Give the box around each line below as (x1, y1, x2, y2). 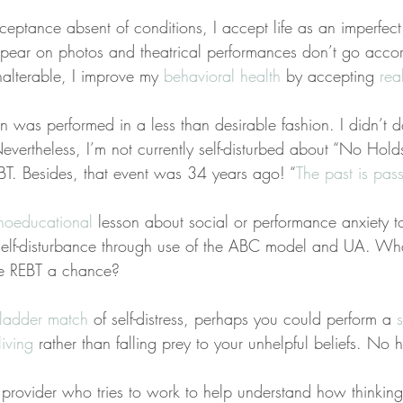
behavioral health (164, 65, 281, 87)
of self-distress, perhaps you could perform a (88, 308, 397, 330)
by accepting (281, 65, 380, 87)
